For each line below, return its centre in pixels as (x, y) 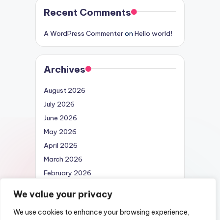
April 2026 (61, 145)
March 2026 (63, 159)
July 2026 (59, 104)
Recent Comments (87, 12)
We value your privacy (63, 194)
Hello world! (153, 33)
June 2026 (60, 118)
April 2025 (61, 186)
